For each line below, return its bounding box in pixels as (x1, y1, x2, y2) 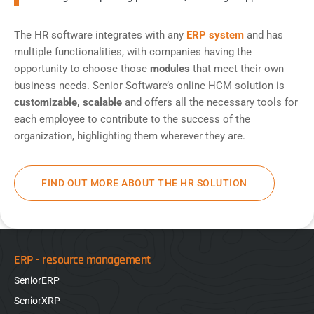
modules (150, 62, 190, 76)
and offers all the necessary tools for (122, 96, 298, 109)
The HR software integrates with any (14, 29, 186, 42)
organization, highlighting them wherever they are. (14, 130, 245, 143)
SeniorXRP (14, 295, 60, 307)
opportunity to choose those (14, 62, 150, 76)
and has (244, 29, 283, 42)
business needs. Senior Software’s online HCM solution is (14, 79, 285, 93)
